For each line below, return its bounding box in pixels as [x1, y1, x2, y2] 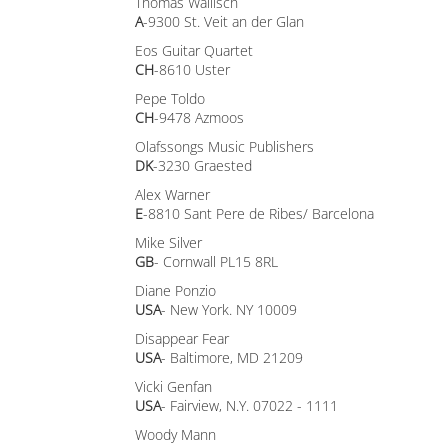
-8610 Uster [154, 60, 230, 79]
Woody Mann [135, 425, 216, 444]
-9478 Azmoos [154, 108, 244, 127]
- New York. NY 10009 [161, 300, 297, 319]
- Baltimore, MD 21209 [161, 348, 303, 367]
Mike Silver [135, 233, 202, 252]
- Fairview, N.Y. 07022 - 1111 [161, 396, 338, 415]
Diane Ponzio [135, 281, 216, 300]
